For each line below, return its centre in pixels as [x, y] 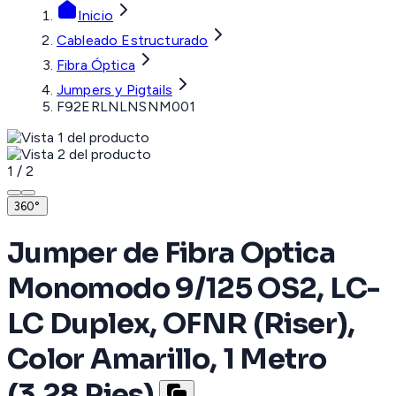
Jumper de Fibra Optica [171, 252]
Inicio [95, 16]
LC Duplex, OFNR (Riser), [181, 323]
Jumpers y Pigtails [114, 90]
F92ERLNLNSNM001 [126, 107]
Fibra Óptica [96, 65]
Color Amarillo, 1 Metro [167, 358]
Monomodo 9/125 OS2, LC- [194, 288]
